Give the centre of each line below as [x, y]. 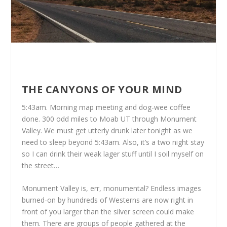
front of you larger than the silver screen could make [108, 211]
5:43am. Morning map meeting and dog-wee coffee [106, 107]
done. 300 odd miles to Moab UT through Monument [109, 119]
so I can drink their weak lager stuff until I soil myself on [112, 154]
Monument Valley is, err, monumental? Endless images [111, 188]
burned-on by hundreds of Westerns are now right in [107, 200]
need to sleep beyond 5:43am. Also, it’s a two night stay [113, 142]
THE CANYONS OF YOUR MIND [102, 89]
